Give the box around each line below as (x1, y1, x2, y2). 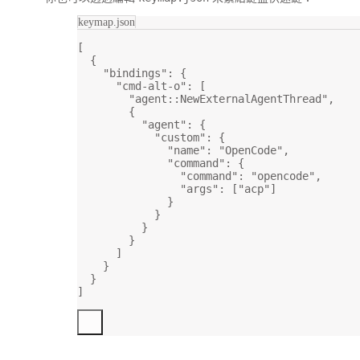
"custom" (154, 131, 206, 145)
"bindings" (103, 67, 167, 80)
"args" (180, 182, 219, 196)
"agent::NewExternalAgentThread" (129, 92, 328, 106)
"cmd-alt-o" (116, 80, 186, 93)
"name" (167, 144, 206, 157)
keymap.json (78, 16, 135, 29)
